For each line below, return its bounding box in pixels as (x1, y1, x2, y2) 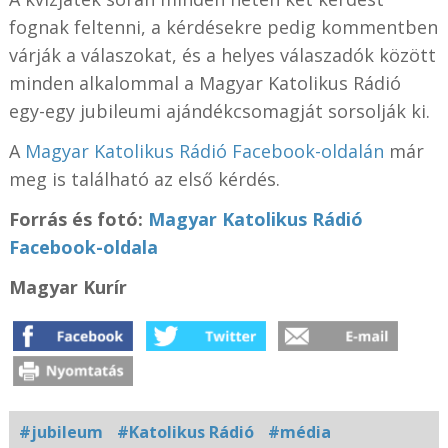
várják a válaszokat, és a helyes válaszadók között (8, 43, 436, 68)
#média (267, 421, 331, 444)
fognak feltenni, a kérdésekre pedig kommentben (8, 15, 438, 40)
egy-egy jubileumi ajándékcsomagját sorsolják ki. (8, 99, 430, 124)
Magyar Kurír (8, 275, 127, 300)
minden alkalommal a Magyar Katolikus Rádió (8, 71, 401, 96)
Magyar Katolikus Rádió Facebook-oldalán (24, 139, 389, 164)
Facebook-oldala (8, 235, 158, 260)
